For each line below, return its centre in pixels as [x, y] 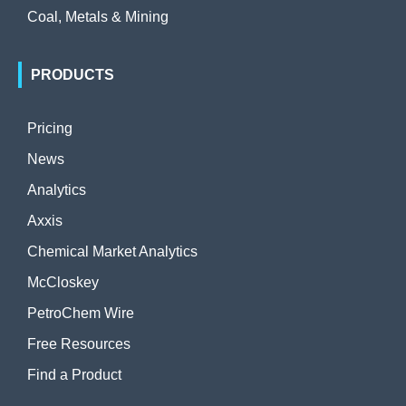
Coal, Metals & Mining [98, 17]
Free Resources [79, 344]
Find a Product [74, 375]
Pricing [50, 128]
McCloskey [63, 282]
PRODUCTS [72, 75]
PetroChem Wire [81, 313]
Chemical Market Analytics [112, 251]
